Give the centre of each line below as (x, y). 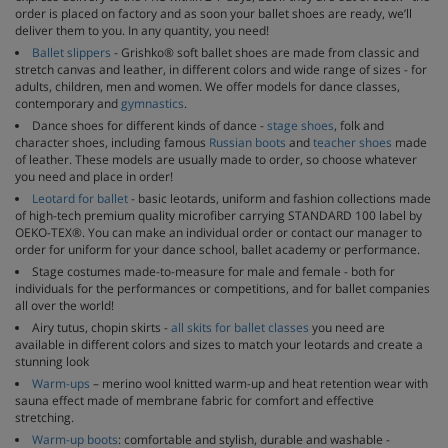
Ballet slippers (71, 52)
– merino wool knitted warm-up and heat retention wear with (259, 383)
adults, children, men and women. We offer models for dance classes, (207, 86)
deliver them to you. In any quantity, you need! (142, 30)
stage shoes (300, 125)
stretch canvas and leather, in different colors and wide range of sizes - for (221, 69)
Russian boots (247, 142)
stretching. (44, 417)
